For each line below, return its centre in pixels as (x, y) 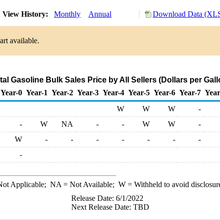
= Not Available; (90, 184)
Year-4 (113, 93)
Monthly (67, 14)
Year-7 (190, 93)
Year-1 (37, 93)
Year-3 (88, 93)
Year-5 (139, 93)
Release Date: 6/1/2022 (107, 198)
